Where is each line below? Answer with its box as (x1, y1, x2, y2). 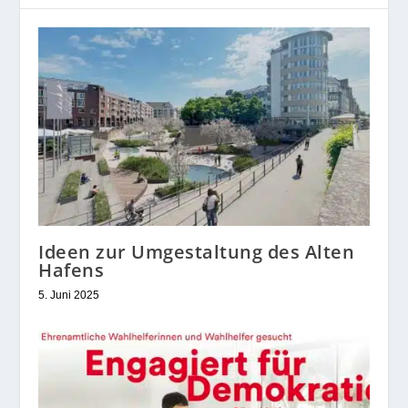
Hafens (38, 257, 105, 282)
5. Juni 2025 (38, 288, 100, 301)
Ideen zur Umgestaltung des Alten (38, 239, 355, 264)
